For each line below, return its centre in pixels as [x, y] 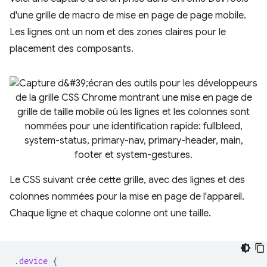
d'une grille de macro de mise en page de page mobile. [128, 15]
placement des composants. [72, 49]
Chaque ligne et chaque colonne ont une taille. [110, 213]
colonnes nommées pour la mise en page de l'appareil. [127, 197]
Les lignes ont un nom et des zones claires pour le [118, 32]
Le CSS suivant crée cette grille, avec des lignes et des [127, 180]
